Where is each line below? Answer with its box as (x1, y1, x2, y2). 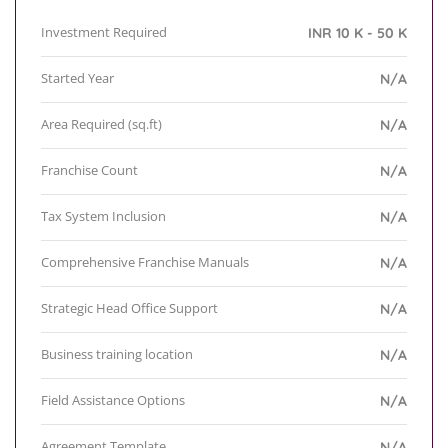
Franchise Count (41, 161, 138, 180)
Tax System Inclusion (41, 207, 166, 226)
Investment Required (41, 23, 167, 42)
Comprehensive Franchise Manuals (41, 253, 249, 272)
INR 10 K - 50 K (308, 24, 407, 43)
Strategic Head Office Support (41, 299, 218, 318)
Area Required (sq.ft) (41, 115, 162, 134)
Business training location (41, 345, 193, 364)
